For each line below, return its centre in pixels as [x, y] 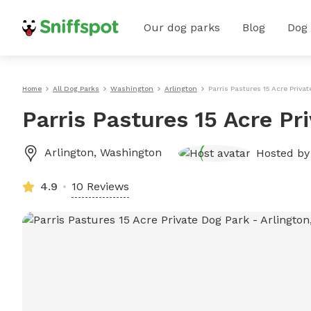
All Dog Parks [76, 89]
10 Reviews [100, 186]
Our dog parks [182, 27]
